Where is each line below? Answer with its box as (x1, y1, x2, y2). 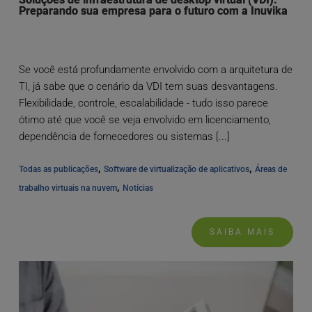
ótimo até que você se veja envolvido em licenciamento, (18, 114, 271, 127)
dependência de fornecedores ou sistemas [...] (18, 130, 230, 143)
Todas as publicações (18, 164, 98, 175)
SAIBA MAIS (210, 227, 276, 237)
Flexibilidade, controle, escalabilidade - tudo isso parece (18, 97, 268, 110)
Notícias (122, 183, 153, 194)
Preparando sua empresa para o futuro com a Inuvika (18, 4, 288, 18)
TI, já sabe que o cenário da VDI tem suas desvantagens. (18, 80, 278, 93)
